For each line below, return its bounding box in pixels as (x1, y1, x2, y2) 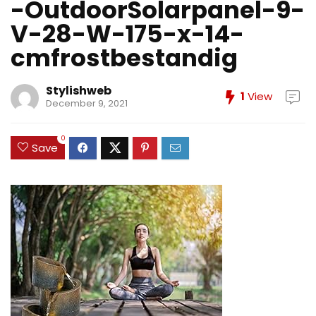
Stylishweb (46, 83, 111, 99)
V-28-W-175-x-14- (11, 17, 244, 51)
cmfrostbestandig (11, 41, 238, 75)
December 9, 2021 (46, 97, 128, 109)
